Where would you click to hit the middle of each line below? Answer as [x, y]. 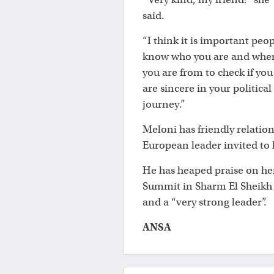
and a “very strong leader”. [205, 202]
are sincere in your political [207, 89]
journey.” [164, 105]
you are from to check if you [208, 73]
